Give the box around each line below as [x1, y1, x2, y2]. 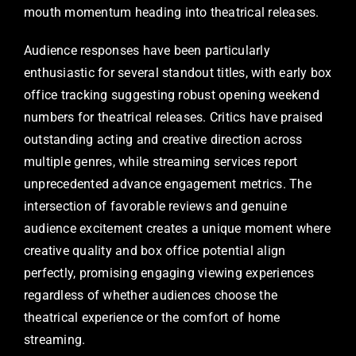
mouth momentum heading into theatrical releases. [24, 4, 319, 20]
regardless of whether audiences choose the [24, 287, 278, 303]
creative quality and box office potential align [24, 242, 286, 258]
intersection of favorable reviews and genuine [24, 198, 287, 214]
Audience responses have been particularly [24, 42, 270, 58]
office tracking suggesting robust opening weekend [24, 87, 319, 103]
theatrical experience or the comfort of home [24, 309, 281, 325]
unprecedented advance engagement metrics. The [24, 176, 311, 192]
